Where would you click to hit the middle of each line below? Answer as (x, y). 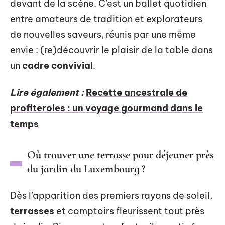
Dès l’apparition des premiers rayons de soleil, (111, 195)
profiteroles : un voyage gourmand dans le (106, 108)
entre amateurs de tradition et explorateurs (106, 19)
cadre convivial (58, 66)
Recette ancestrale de (137, 92)
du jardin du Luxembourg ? (86, 168)
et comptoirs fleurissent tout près (129, 211)
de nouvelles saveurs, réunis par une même (103, 34)
